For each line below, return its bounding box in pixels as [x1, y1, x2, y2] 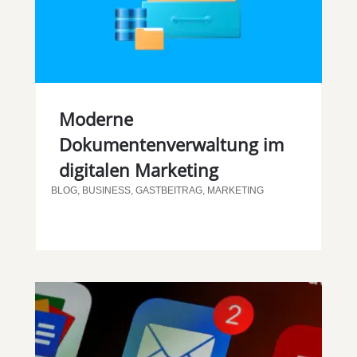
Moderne [58, 106, 133, 131]
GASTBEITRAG [135, 184, 202, 196]
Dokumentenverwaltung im [58, 131, 284, 156]
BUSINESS [81, 184, 131, 196]
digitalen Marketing [58, 157, 218, 182]
